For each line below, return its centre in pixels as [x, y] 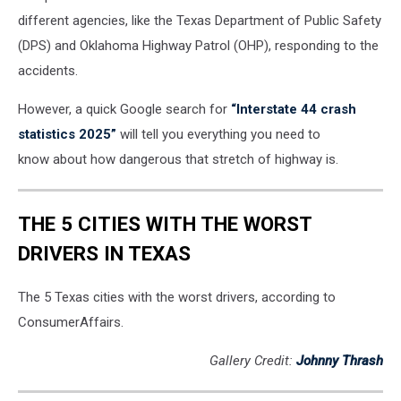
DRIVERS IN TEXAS [104, 253]
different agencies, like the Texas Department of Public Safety [200, 21]
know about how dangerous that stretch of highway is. [178, 160]
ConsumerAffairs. [71, 323]
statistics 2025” [67, 135]
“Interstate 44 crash [294, 110]
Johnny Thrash [340, 361]
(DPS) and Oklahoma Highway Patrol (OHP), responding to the [198, 46]
